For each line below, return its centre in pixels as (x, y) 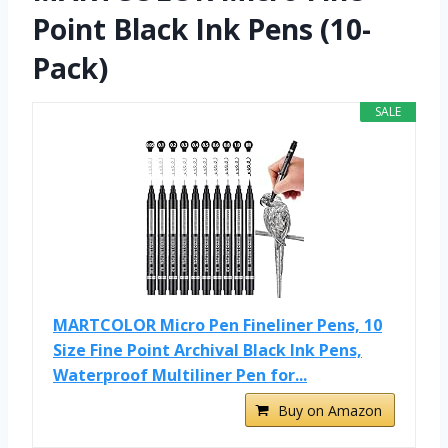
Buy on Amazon (330, 411)
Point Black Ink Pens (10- (201, 29)
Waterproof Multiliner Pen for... (180, 375)
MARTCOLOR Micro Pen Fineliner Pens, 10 (217, 325)
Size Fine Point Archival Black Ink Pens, (207, 350)
